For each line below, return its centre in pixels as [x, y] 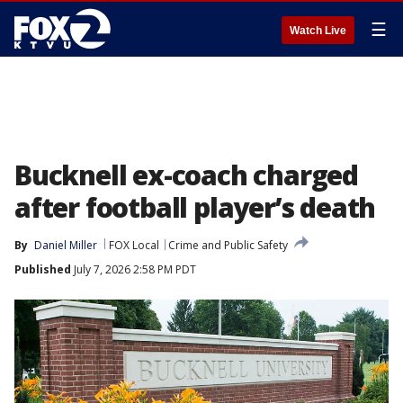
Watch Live [318, 31]
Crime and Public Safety [228, 245]
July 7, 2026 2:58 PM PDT [134, 269]
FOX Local [134, 245]
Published [43, 269]
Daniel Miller [66, 245]
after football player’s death [195, 207]
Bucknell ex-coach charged [186, 175]
